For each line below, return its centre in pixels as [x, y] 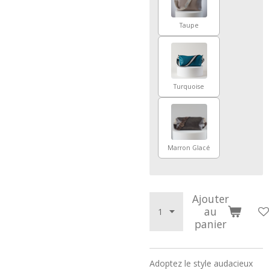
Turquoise [189, 87]
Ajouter [210, 198]
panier [210, 224]
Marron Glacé [189, 148]
